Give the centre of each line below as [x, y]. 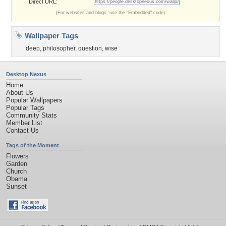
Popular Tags [25, 108]
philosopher [59, 48]
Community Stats [32, 115]
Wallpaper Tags [50, 36]
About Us [20, 93]
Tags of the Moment [33, 145]
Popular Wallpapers [34, 100]
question [90, 48]
